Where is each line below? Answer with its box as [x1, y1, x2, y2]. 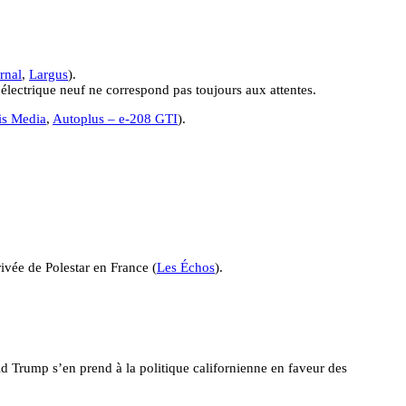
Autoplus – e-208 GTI [53, 111, 178, 126]
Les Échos [157, 259, 215, 275]
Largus [29, 66, 68, 82]
